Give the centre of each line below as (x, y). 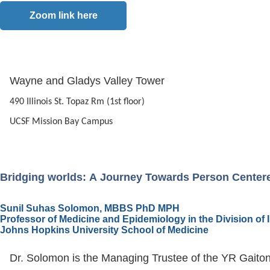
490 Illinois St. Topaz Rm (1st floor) (77, 102)
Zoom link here (63, 16)
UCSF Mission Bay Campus (61, 122)
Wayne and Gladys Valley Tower (89, 81)
